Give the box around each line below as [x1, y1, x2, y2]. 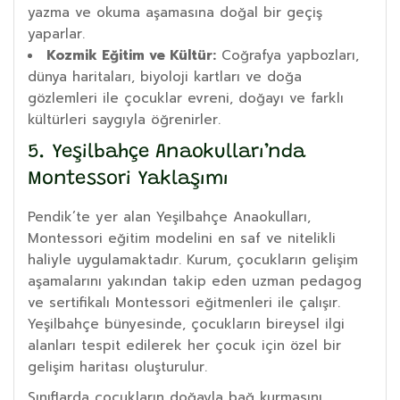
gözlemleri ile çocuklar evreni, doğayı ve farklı [28, 87, 344, 108]
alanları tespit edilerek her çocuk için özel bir [28, 335, 341, 355]
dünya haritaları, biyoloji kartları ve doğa [28, 66, 302, 87]
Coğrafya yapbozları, [216, 45, 359, 65]
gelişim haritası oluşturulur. [28, 356, 207, 377]
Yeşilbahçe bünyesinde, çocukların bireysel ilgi [28, 313, 345, 334]
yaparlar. [28, 23, 85, 44]
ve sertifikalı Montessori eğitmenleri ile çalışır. [28, 292, 340, 312]
